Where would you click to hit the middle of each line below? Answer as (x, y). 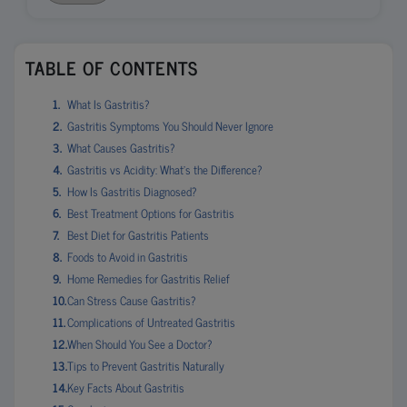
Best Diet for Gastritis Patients (138, 235)
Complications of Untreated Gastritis (151, 322)
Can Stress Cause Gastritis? (131, 300)
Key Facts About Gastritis (126, 387)
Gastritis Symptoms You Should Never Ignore (170, 126)
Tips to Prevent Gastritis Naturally (146, 366)
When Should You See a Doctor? (139, 344)
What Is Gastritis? (108, 104)
